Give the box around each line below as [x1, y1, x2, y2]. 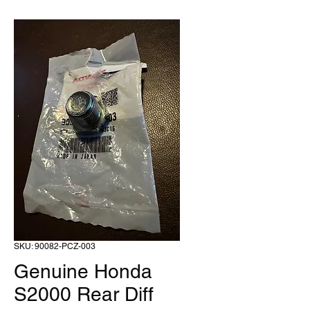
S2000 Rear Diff [14, 283, 154, 305]
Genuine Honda [14, 260, 152, 282]
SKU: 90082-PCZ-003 [14, 241, 95, 251]
